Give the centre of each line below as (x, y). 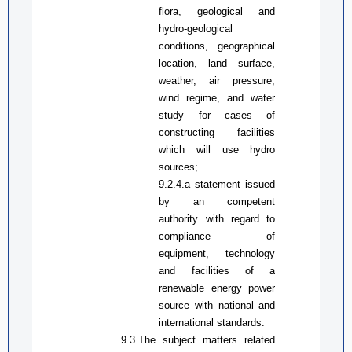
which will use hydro (217, 149)
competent (251, 201)
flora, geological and (217, 11)
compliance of (217, 236)
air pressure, (242, 80)
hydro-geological (196, 28)
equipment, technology (217, 253)
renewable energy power (217, 288)
